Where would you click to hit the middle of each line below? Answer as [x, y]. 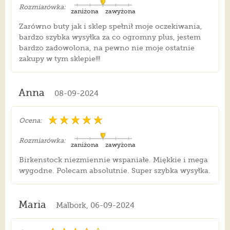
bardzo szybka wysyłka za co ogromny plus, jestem [110, 37]
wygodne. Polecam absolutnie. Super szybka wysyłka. [114, 171]
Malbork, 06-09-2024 [95, 206]
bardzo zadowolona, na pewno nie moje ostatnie [107, 48]
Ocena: [30, 121]
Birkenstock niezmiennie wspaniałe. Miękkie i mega [113, 160]
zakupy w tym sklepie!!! [59, 59]
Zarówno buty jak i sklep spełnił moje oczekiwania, [110, 26]
